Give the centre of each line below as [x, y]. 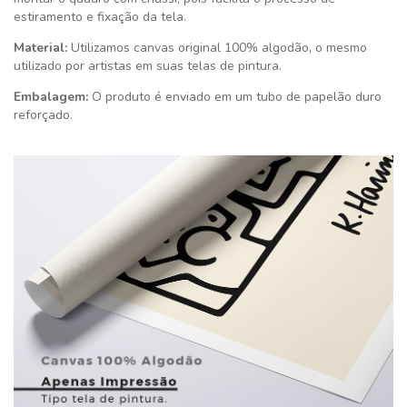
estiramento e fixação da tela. [100, 17]
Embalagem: [51, 97]
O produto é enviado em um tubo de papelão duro [235, 97]
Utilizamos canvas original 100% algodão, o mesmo [217, 48]
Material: [40, 48]
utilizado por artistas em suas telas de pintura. [148, 66]
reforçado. [43, 115]
